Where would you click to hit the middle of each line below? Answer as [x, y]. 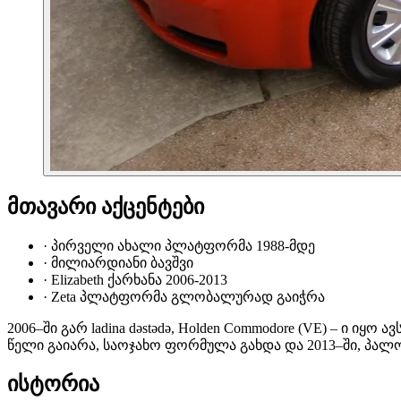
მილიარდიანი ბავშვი [122, 262]
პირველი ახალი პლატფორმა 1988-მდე [183, 245]
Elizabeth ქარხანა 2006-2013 [139, 279]
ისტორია [53, 384]
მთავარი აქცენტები [106, 206]
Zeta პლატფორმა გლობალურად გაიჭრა [188, 296]
